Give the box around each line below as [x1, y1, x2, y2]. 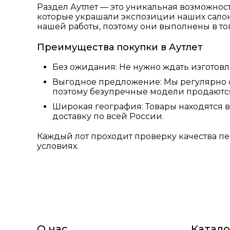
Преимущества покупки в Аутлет [37, 41, 203, 53]
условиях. [37, 141, 79, 151]
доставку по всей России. [52, 111, 164, 121]
